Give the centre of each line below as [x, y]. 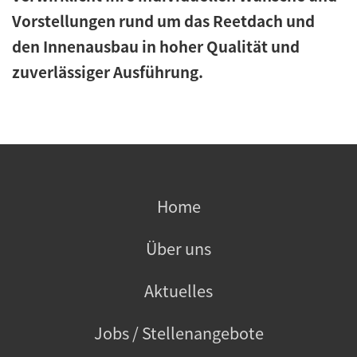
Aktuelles [178, 290]
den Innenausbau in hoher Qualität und [156, 46]
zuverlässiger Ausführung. [108, 71]
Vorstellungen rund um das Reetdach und [163, 20]
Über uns [178, 248]
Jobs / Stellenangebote [178, 332]
